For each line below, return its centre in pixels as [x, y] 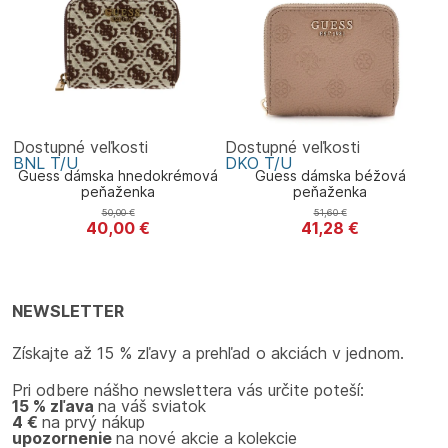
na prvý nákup [93, 422]
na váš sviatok [152, 406]
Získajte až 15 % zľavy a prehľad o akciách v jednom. [208, 353]
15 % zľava [55, 406]
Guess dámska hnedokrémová [118, 176]
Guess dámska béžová [330, 176]
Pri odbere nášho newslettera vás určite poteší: [188, 390]
